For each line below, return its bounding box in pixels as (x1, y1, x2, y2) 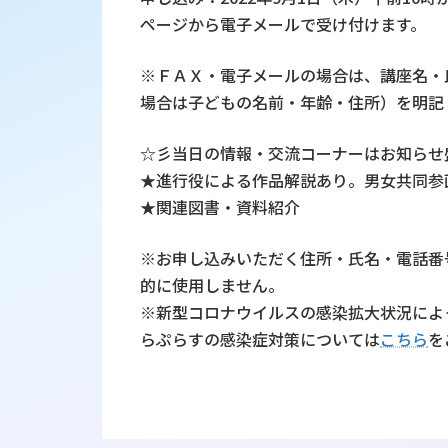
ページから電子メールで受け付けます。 (140, 11, 427, 36)
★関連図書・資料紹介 (140, 194, 301, 219)
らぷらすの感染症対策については (140, 326, 381, 351)
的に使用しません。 (140, 272, 285, 297)
